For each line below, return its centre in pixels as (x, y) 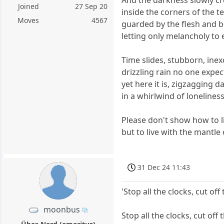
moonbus (62, 209)
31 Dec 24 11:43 (164, 167)
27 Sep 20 (91, 6)
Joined (28, 6)
